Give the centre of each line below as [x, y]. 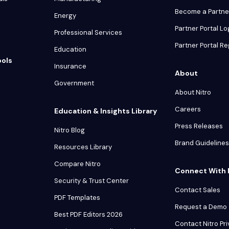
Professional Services [88, 33]
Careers [188, 109]
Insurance [70, 66]
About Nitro [193, 93]
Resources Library [83, 147]
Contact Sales [198, 190]
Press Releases [199, 126]
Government [74, 83]
